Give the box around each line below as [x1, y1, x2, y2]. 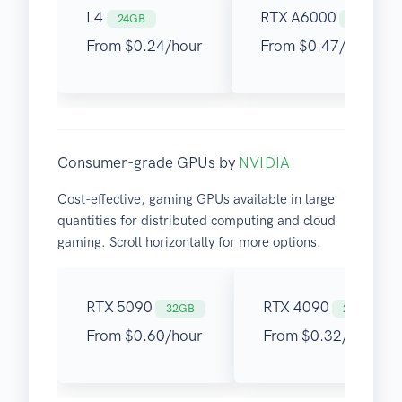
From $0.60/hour [86, 327, 203, 345]
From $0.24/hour [86, 37, 203, 56]
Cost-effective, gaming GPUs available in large [57, 191, 335, 208]
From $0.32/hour [262, 327, 380, 345]
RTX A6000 [260, 8, 340, 27]
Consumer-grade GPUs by [57, 153, 239, 172]
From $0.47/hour [260, 37, 377, 56]
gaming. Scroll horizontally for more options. [57, 234, 321, 251]
